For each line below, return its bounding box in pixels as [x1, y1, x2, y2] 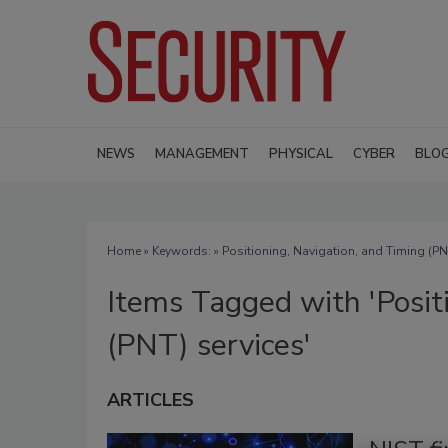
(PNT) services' [107, 324, 311, 366]
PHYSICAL [269, 144, 333, 163]
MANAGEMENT [155, 144, 249, 163]
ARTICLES [107, 387, 194, 412]
